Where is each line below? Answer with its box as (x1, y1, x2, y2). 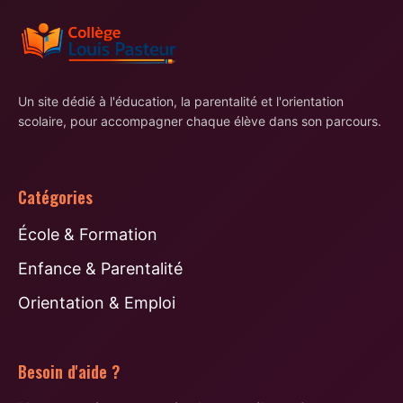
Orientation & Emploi (18, 293, 175, 313)
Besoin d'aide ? (18, 360, 120, 384)
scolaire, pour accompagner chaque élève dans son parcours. (18, 113, 381, 130)
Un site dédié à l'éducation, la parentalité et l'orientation (18, 94, 344, 110)
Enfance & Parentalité (18, 259, 183, 279)
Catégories (18, 185, 93, 210)
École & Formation (18, 225, 157, 245)
